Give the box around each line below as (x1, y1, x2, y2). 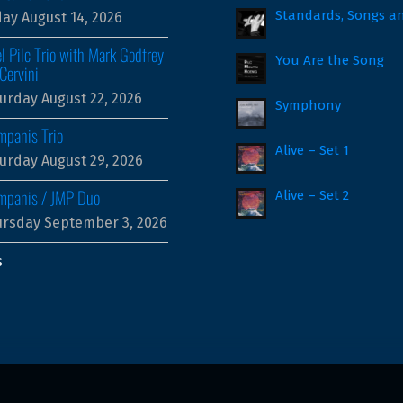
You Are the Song (275, 51, 385, 68)
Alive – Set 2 (275, 186, 350, 203)
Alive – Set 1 (275, 141, 350, 158)
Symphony (275, 96, 342, 113)
